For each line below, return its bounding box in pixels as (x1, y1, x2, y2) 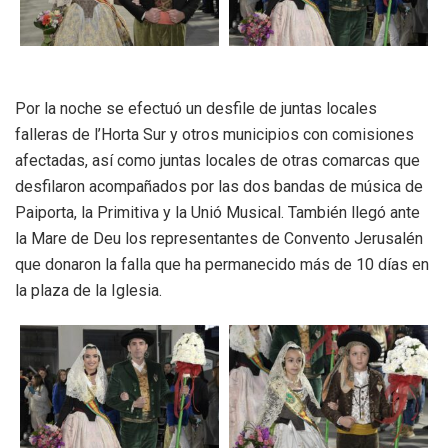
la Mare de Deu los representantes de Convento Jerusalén (15, 229, 423, 249)
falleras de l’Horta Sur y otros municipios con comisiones (15, 125, 414, 145)
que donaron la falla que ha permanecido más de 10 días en (15, 255, 429, 275)
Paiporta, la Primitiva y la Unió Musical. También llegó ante (15, 203, 420, 223)
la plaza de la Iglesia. (15, 281, 162, 301)
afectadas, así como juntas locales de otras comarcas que (15, 151, 420, 171)
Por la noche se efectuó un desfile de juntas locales (15, 99, 377, 119)
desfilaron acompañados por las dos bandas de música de (15, 177, 423, 197)
